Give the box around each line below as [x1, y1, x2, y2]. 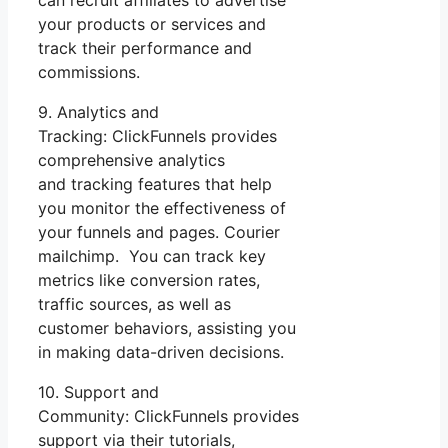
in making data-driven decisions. [38, 342, 284, 363]
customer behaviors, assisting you [38, 318, 296, 339]
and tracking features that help [38, 174, 272, 195]
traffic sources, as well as [38, 294, 231, 315]
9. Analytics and [38, 102, 159, 123]
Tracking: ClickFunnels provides [38, 126, 277, 147]
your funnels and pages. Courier [38, 222, 280, 243]
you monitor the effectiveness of [38, 198, 286, 219]
